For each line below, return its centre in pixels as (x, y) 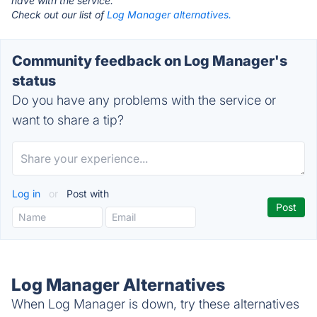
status (34, 81)
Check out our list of (59, 15)
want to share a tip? (68, 120)
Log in (28, 194)
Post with (86, 194)
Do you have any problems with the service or (144, 100)
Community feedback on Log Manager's (150, 61)
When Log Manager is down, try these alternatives (155, 304)
